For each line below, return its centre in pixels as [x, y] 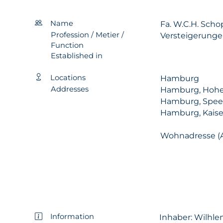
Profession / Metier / [87, 35]
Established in [77, 56]
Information [72, 217]
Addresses [70, 89]
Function [67, 45]
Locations [68, 77]
